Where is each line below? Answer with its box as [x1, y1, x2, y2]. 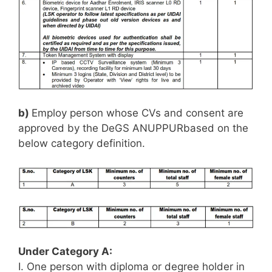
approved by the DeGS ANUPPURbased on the [18, 122, 248, 135]
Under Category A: [18, 245, 112, 257]
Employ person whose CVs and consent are [32, 107, 243, 120]
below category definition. [18, 137, 145, 150]
